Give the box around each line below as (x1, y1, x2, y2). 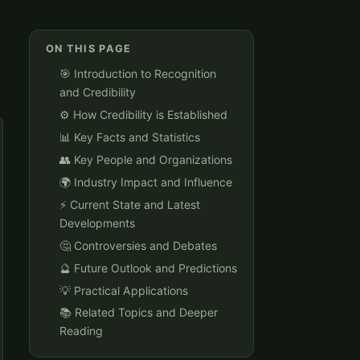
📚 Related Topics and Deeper (59, 305, 218, 320)
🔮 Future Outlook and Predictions (59, 260, 237, 275)
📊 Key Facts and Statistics (59, 130, 200, 144)
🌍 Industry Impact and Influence (59, 174, 232, 189)
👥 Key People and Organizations (59, 152, 232, 166)
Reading (59, 324, 103, 338)
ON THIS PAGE (46, 43, 132, 55)
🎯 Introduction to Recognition (59, 67, 216, 81)
